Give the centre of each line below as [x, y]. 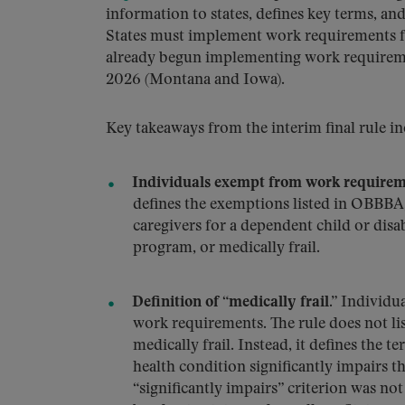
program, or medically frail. [226, 248]
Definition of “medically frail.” [235, 302]
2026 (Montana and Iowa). [195, 80]
